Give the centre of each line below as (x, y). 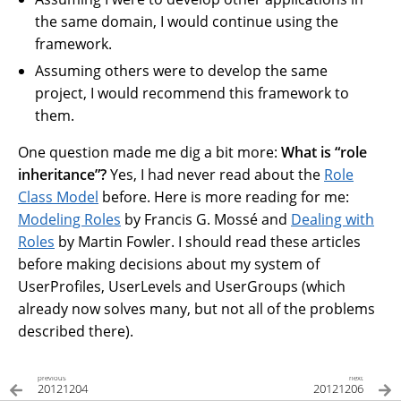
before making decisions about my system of (169, 264)
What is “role (324, 152)
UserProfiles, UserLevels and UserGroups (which (182, 286)
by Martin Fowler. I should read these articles (208, 241)
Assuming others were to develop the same (182, 70)
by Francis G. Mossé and (206, 219)
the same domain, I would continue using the (187, 21)
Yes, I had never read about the (215, 174)
